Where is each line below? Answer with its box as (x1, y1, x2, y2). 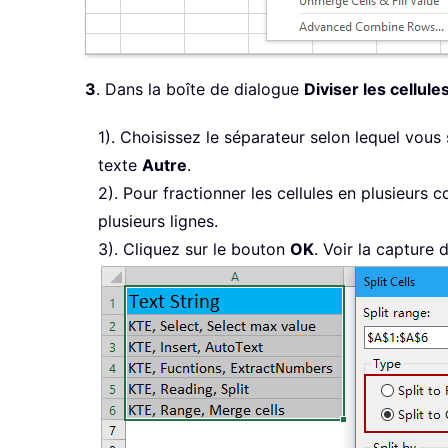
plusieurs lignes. (98, 211, 218, 232)
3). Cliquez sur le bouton (98, 239, 290, 260)
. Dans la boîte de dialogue (96, 79, 304, 100)
